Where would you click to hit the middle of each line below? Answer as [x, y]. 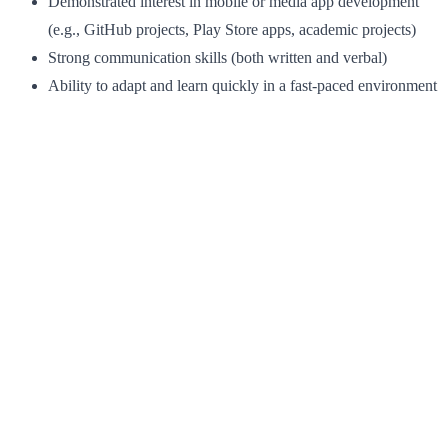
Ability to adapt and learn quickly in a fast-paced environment [242, 85]
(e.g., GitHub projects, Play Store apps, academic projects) [232, 29]
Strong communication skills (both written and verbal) [217, 57]
